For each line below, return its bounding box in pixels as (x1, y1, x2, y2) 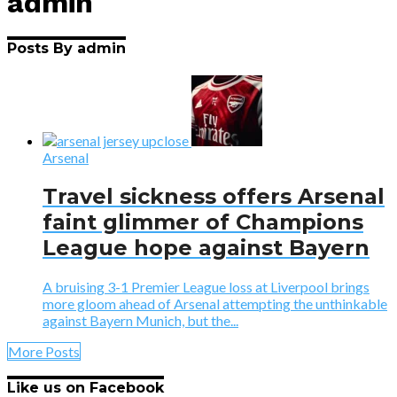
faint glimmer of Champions (43, 209, 363, 236)
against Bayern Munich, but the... (43, 311, 238, 329)
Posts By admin (7, 39, 126, 57)
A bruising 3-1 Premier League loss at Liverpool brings (43, 277, 370, 295)
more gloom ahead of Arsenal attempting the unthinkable (43, 294, 387, 312)
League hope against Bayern (43, 235, 370, 261)
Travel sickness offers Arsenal (43, 183, 385, 210)
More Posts (8, 342, 80, 360)
